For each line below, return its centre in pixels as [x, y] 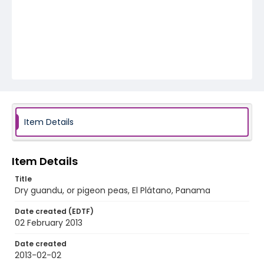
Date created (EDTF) [54, 211]
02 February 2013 [49, 223]
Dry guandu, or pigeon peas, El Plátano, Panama [113, 190]
